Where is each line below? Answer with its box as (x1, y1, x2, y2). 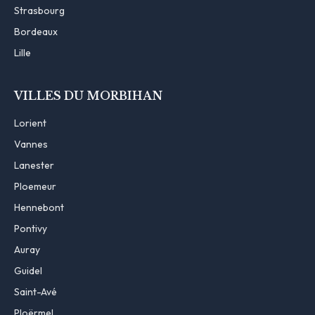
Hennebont (14, 200, 64, 214)
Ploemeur (14, 179, 56, 193)
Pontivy (14, 221, 47, 235)
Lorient (14, 116, 46, 129)
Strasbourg (14, 4, 65, 17)
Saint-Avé (14, 285, 57, 298)
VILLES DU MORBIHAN (14, 88, 162, 103)
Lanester (14, 158, 54, 172)
